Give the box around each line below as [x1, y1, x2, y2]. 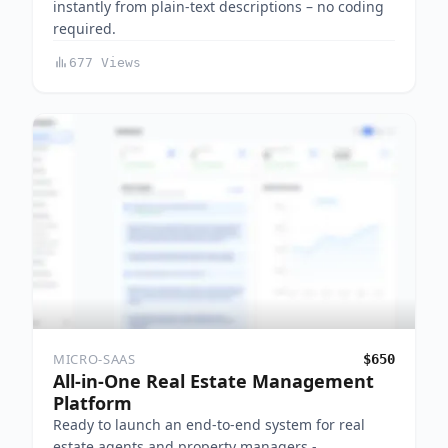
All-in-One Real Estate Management [53, 368, 374, 393]
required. [53, 18, 116, 38]
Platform [53, 390, 132, 415]
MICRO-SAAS [53, 349, 136, 368]
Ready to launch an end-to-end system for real [53, 414, 365, 434]
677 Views [69, 54, 141, 70]
